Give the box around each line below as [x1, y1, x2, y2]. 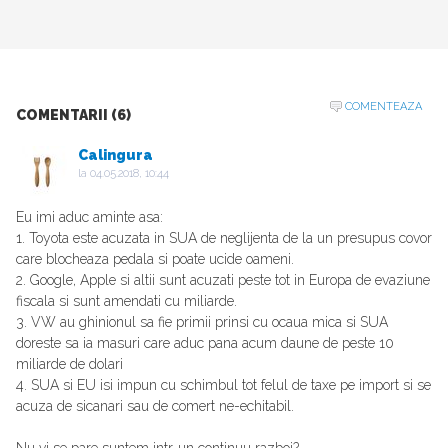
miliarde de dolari [16, 356, 123, 373]
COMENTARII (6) [16, 107, 131, 124]
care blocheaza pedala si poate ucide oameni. [16, 251, 294, 268]
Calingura [78, 147, 153, 164]
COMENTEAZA [345, 100, 422, 114]
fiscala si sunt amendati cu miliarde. [16, 293, 237, 310]
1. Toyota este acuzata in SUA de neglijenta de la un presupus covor [16, 230, 432, 247]
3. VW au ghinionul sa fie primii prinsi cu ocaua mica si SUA [16, 314, 388, 331]
